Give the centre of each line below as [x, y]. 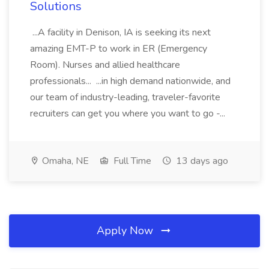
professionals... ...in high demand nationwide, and [130, 81]
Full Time [131, 161]
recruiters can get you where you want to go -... [129, 113]
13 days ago [201, 161]
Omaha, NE [64, 161]
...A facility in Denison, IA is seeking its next [120, 32]
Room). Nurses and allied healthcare [105, 65]
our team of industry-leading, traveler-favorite [125, 97]
